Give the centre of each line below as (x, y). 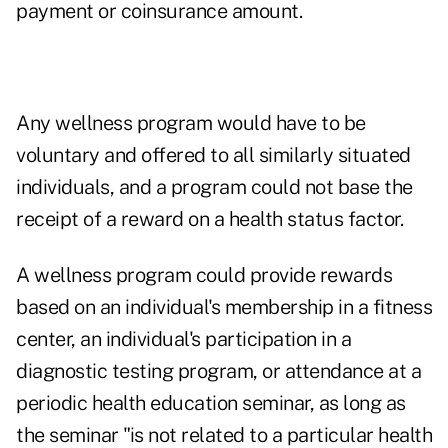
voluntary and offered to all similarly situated (213, 155)
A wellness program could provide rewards (204, 275)
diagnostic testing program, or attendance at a (218, 371)
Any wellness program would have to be (191, 123)
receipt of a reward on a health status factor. (209, 219)
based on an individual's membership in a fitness (224, 307)
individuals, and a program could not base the (214, 187)
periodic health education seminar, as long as (211, 403)
